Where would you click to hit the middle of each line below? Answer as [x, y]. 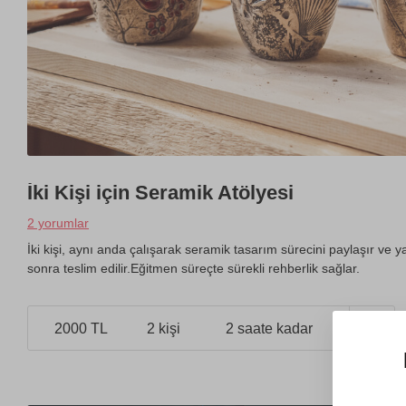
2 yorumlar [58, 223]
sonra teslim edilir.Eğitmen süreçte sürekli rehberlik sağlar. [193, 269]
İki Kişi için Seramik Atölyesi [160, 193]
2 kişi [163, 328]
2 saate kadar [269, 328]
